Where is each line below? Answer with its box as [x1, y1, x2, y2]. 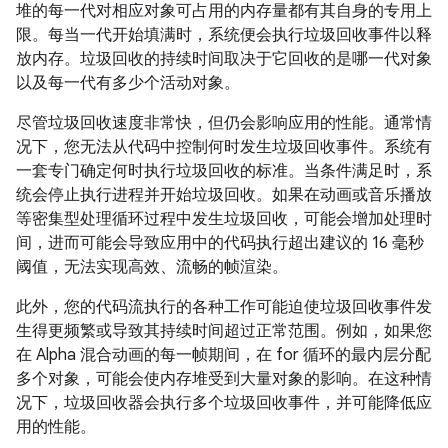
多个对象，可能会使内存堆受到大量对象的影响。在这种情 [16, 369, 432, 389]
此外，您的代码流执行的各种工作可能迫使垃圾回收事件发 [16, 297, 432, 317]
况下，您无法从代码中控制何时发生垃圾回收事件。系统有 [16, 137, 432, 157]
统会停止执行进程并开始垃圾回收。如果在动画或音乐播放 [16, 185, 432, 205]
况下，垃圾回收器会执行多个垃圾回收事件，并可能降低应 [16, 393, 432, 413]
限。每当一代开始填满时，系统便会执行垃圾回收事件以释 [16, 25, 432, 45]
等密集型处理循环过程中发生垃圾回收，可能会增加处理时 [16, 209, 432, 229]
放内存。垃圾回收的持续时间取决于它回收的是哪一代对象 [16, 49, 432, 69]
